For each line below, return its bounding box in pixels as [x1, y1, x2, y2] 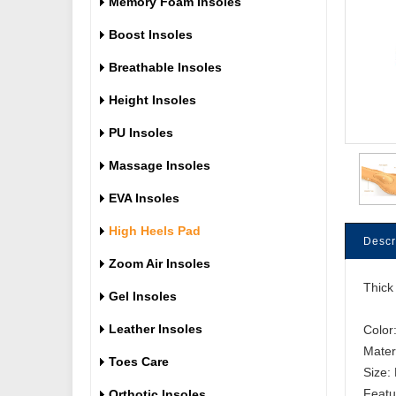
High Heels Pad [109, 224, 201, 238]
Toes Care [109, 354, 169, 369]
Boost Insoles [109, 27, 193, 42]
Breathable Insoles [109, 60, 222, 74]
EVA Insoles [109, 191, 179, 205]
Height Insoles [109, 93, 196, 107]
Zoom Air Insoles [109, 256, 210, 270]
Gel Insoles [109, 289, 177, 303]
